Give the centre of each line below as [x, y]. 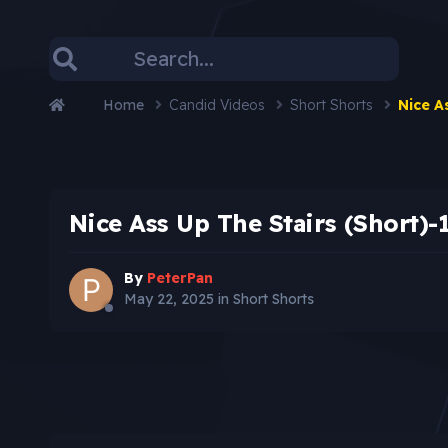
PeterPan [179, 278]
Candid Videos [218, 104]
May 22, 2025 [168, 299]
